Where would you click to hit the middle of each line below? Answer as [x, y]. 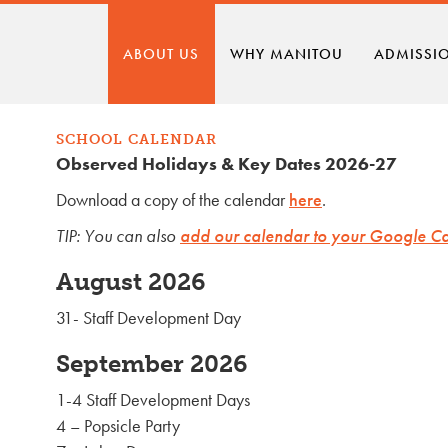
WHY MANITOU [287, 54]
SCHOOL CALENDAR [136, 139]
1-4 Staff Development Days [153, 400]
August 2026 [131, 282]
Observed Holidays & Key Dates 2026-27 [226, 164]
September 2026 [152, 364]
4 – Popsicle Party [118, 426]
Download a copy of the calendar [172, 200]
